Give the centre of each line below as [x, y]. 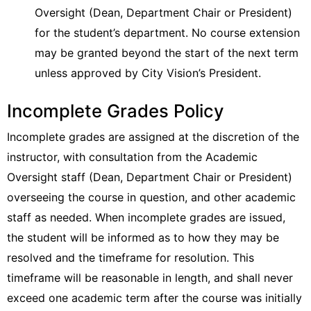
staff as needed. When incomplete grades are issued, [146, 217]
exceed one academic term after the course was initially [154, 298]
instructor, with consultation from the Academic [132, 157]
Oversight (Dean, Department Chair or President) [163, 12]
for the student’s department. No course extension [167, 33]
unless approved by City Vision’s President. [148, 73]
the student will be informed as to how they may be [143, 237]
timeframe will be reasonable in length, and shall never [150, 278]
